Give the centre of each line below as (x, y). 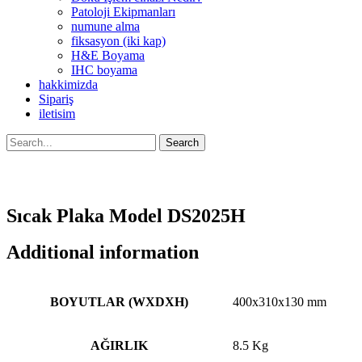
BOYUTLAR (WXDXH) (119, 301)
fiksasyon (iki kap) (118, 41)
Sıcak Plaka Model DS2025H (126, 216)
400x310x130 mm (280, 301)
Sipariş (56, 99)
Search (182, 143)
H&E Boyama (108, 55)
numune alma (105, 26)
